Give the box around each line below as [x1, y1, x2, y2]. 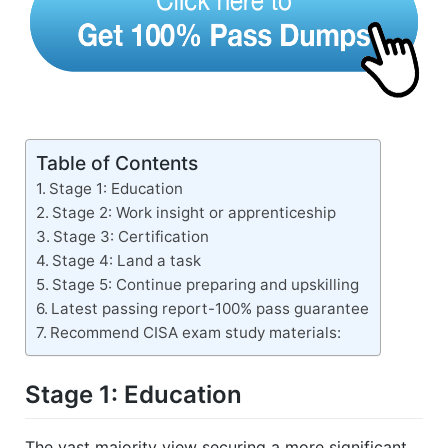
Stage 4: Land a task [52, 251, 202, 271]
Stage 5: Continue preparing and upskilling [52, 275, 360, 295]
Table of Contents [36, 151, 198, 176]
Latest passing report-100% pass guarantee [51, 299, 370, 319]
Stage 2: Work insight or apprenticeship [52, 203, 337, 223]
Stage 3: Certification [53, 227, 210, 247]
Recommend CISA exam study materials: [50, 323, 342, 343]
